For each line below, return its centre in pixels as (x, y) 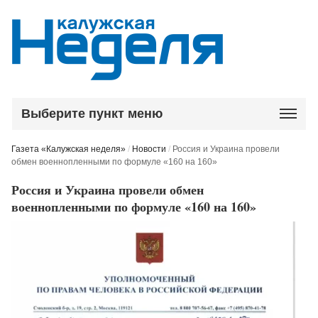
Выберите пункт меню (92, 114)
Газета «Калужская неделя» (69, 149)
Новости (149, 149)
